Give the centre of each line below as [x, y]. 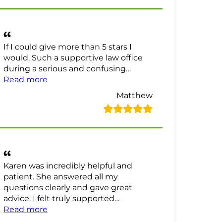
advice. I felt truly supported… [61, 198]
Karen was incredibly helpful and [68, 166]
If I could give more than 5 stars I [67, 47]
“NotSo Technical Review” [97, 209]
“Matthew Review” [83, 79]
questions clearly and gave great [68, 188]
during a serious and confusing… [67, 69]
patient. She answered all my [60, 177]
